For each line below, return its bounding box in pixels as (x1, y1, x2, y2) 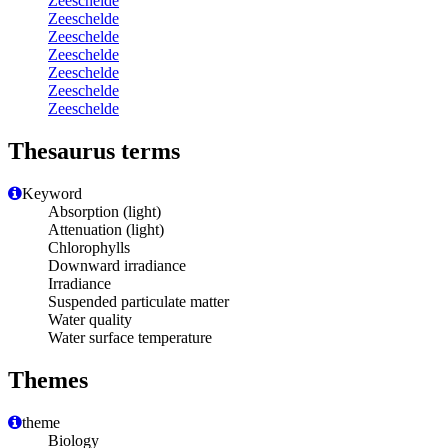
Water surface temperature (48, 329, 212, 347)
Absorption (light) (48, 203, 161, 221)
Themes (8, 367, 88, 394)
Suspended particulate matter (48, 293, 229, 311)
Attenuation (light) (48, 221, 164, 239)
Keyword (22, 185, 82, 203)
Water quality (48, 311, 132, 329)
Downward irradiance (48, 257, 186, 275)
